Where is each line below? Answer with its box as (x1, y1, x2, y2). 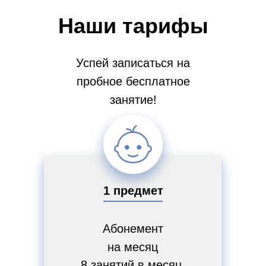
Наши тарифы (58, 14, 208, 38)
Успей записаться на (76, 56, 190, 69)
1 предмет (103, 184, 163, 197)
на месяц (107, 240, 158, 254)
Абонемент (102, 222, 163, 235)
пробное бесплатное (76, 75, 190, 88)
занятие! (109, 93, 157, 106)
